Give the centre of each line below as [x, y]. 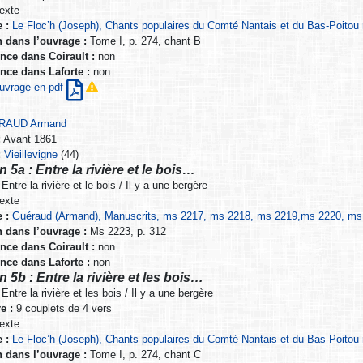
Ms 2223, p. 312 [126, 232]
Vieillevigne [31, 155]
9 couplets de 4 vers [62, 309]
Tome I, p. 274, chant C [143, 355]
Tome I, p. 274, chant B [143, 41]
